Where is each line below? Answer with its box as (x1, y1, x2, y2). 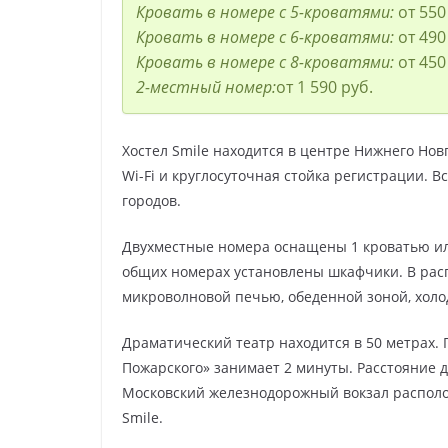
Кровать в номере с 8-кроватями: (135, 51, 398, 74)
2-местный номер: (135, 76, 276, 99)
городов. (122, 191, 181, 211)
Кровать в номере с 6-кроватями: (135, 26, 398, 49)
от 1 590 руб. (275, 76, 373, 99)
